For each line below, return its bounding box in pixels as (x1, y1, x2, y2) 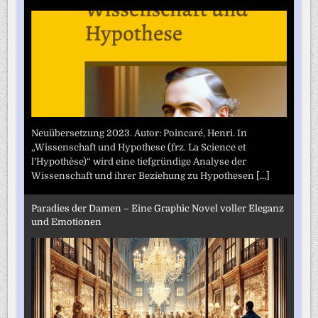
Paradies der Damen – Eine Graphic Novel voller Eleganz (31, 203, 285, 214)
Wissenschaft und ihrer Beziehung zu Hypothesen (31, 170, 257, 181)
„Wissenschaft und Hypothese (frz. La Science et (31, 141, 246, 153)
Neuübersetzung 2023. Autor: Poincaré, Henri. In (31, 127, 248, 138)
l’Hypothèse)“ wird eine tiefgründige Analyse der (31, 155, 247, 167)
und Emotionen (31, 216, 102, 228)
